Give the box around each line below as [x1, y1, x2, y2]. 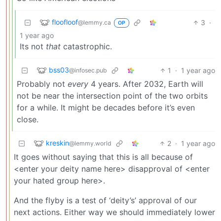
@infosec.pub [69, 66, 107, 74]
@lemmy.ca [78, 18, 111, 26]
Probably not [17, 78, 68, 89]
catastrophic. [61, 41, 112, 51]
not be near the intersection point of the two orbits [17, 90, 208, 101]
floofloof [52, 17, 78, 26]
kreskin [46, 138, 69, 147]
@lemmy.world [69, 139, 111, 147]
